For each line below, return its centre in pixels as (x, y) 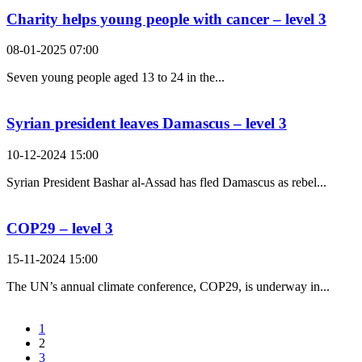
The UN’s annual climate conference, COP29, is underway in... (168, 287)
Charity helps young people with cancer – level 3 (166, 19)
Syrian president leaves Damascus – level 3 (147, 124)
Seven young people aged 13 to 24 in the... (116, 78)
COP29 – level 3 (60, 228)
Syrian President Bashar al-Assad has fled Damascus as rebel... (166, 182)
